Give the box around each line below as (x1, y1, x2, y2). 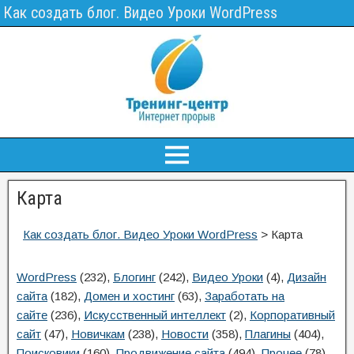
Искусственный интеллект (84, 308, 226, 322)
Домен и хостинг (84, 289, 175, 303)
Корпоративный (250, 308, 335, 322)
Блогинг (113, 270, 156, 284)
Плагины (245, 327, 291, 341)
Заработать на (205, 289, 284, 303)
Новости (161, 327, 209, 341)
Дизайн (287, 270, 326, 284)
